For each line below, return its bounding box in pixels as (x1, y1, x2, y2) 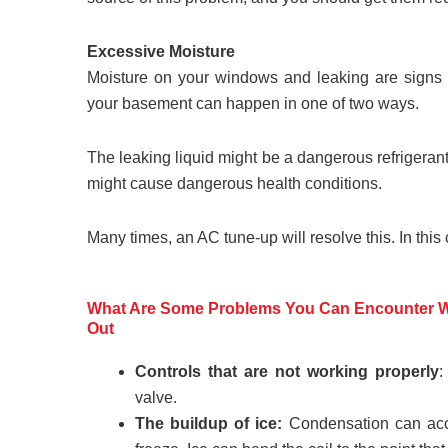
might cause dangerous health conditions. (87, 174, 383, 192)
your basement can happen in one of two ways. (87, 94, 420, 112)
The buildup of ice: (135, 414, 283, 432)
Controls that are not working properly (135, 362, 440, 380)
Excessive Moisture (87, 42, 236, 60)
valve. (135, 388, 178, 406)
